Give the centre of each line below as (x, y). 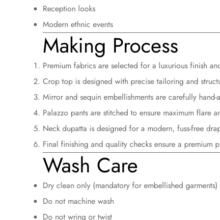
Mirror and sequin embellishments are (106, 97)
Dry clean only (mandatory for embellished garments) (130, 185)
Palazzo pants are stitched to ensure (103, 112)
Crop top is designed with (87, 81)
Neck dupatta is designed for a (95, 128)
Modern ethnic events (78, 24)
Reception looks (69, 8)
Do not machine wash (78, 201)
